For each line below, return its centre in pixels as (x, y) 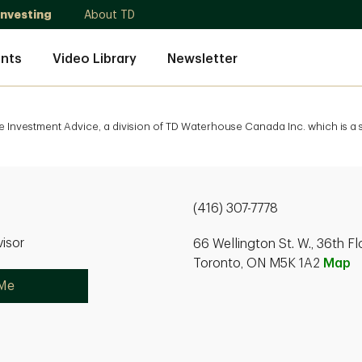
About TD (109, 15)
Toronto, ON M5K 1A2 (258, 263)
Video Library (95, 59)
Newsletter (202, 59)
